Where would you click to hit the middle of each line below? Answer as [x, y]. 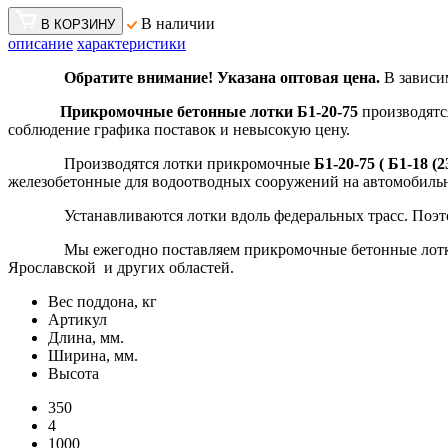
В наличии [176, 24]
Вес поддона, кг [102, 302]
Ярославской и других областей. [121, 268]
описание [40, 44]
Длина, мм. [86, 338]
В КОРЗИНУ [78, 25]
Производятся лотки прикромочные [161, 164]
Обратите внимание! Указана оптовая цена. [222, 78]
